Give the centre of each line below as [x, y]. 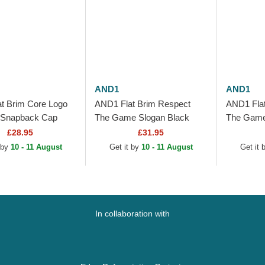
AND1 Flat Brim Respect [143, 104]
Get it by [125, 147]
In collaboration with [132, 214]
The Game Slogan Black [142, 118]
